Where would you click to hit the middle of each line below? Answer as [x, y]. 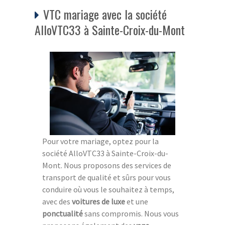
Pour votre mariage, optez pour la [100, 141]
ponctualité [63, 214]
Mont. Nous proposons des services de [107, 165]
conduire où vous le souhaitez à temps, [108, 190]
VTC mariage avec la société [105, 14]
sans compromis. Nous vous [131, 214]
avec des [57, 202]
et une [137, 202]
